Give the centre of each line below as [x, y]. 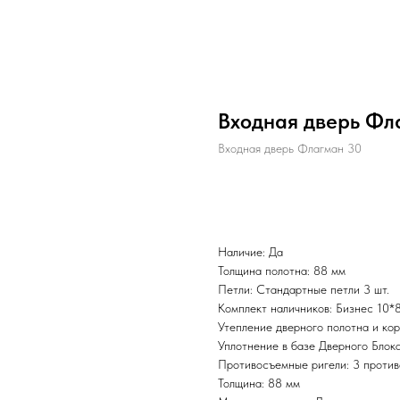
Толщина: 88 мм [259, 383]
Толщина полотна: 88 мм [282, 271]
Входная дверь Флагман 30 [290, 148]
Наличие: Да [250, 252]
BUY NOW [274, 196]
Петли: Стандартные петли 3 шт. [304, 289]
